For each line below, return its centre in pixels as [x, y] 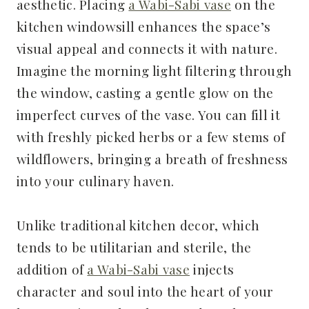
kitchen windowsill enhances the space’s [144, 26]
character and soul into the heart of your [145, 291]
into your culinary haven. [96, 180]
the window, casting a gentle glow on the [145, 92]
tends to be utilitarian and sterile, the [134, 247]
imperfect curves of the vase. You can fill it [148, 114]
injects [212, 269]
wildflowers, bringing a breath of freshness [152, 158]
